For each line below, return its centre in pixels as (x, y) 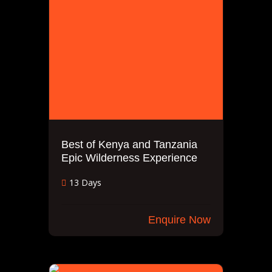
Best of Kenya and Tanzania (129, 144)
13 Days (85, 182)
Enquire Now (179, 220)
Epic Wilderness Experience (129, 158)
